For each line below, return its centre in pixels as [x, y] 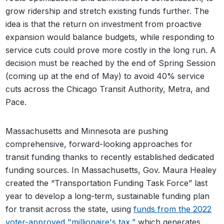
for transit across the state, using [70, 209]
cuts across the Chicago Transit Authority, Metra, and [108, 89]
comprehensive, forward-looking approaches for [99, 144]
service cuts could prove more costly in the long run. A [111, 50]
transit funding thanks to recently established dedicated [110, 157]
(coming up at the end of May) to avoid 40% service [105, 76]
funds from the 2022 [173, 209]
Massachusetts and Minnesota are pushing [87, 131]
